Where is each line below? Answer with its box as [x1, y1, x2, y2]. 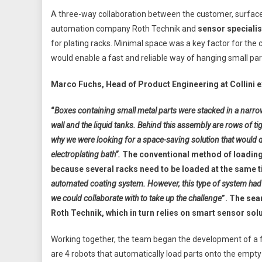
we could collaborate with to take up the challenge [51, 193, 222, 203]
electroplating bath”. [51, 149, 122, 159]
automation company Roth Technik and [51, 23, 198, 33]
